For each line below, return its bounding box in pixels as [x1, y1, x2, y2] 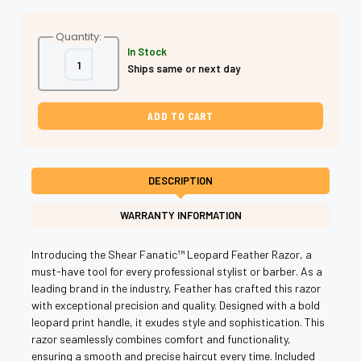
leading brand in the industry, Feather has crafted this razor [31, 280, 321, 295]
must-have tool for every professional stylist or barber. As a [31, 263, 322, 278]
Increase [93, 52, 142, 68]
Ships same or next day [127, 61, 241, 75]
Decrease [44, 52, 99, 68]
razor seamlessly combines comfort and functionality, [31, 331, 291, 346]
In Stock [127, 44, 168, 58]
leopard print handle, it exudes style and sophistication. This [31, 314, 325, 329]
